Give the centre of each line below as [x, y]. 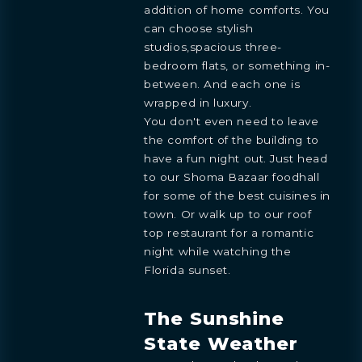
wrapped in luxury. [198, 102]
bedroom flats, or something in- [237, 65]
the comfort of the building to [232, 139]
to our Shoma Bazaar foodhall [232, 177]
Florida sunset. [187, 269]
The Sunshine [215, 319]
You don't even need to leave [232, 121]
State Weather [221, 344]
